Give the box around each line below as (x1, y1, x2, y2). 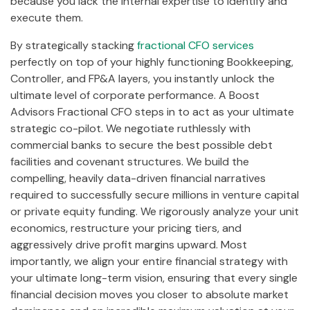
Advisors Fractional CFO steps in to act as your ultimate (10, 104, 294, 120)
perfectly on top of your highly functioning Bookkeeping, (10, 55, 293, 70)
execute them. (10, 10, 83, 26)
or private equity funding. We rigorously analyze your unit (10, 204, 299, 219)
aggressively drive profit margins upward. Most (10, 237, 247, 253)
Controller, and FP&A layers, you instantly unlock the (10, 71, 275, 86)
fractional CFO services (137, 38, 254, 53)
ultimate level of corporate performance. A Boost (10, 88, 259, 103)
